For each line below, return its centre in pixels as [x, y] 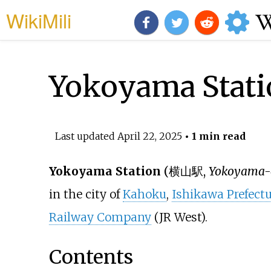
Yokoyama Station [105, 171]
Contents [91, 257]
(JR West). [179, 217]
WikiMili [39, 20]
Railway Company [100, 217]
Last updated [86, 136]
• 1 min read [214, 136]
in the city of [86, 194]
